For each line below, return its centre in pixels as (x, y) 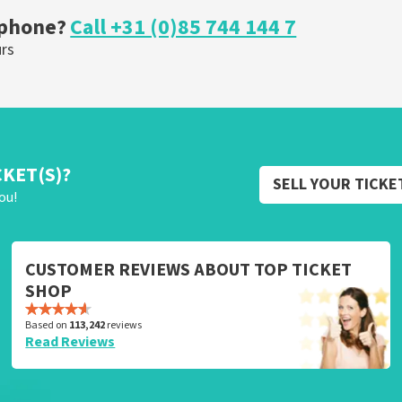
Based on (48, 325)
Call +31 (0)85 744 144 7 (184, 27)
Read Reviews (70, 342)
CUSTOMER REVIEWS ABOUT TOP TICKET (189, 270)
